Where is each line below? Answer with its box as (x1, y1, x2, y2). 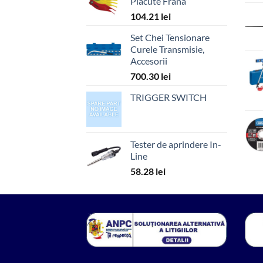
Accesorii (130, 55, 167, 66)
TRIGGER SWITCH (130, 91, 207, 103)
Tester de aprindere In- (130, 138, 221, 150)
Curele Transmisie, (130, 43, 204, 55)
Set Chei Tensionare (130, 31, 210, 43)
